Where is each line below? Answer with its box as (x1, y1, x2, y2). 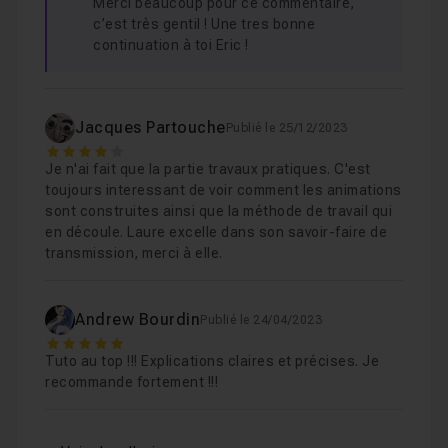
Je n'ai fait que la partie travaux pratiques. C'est (45, 161, 371, 177)
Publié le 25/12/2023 (225, 121, 348, 135)
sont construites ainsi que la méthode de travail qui (45, 203, 392, 219)
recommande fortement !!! (45, 374, 218, 390)
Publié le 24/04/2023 (200, 313, 322, 327)
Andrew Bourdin (75, 310, 200, 329)
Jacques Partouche (75, 118, 226, 137)
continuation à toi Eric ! (93, 37, 249, 53)
